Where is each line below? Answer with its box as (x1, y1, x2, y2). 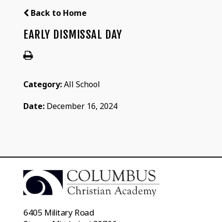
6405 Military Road (23, 206, 94, 218)
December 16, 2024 (47, 100, 118, 111)
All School (64, 78, 101, 90)
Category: (23, 78, 64, 90)
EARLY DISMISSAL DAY (23, 27, 122, 42)
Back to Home (29, 7, 87, 18)
